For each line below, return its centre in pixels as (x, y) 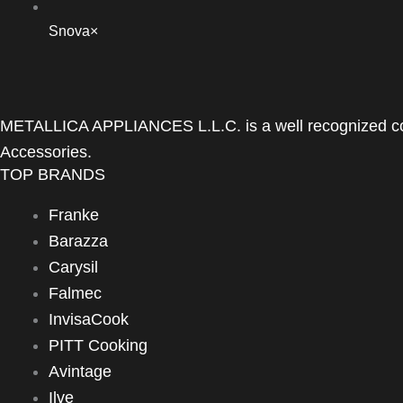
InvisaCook (89, 319)
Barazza (78, 241)
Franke (74, 215)
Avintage (80, 372)
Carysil (73, 267)
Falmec (75, 293)
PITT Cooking (98, 345)
